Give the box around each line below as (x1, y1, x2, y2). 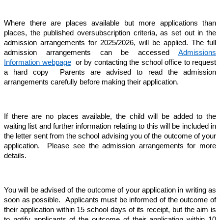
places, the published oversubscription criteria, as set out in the (4, 29, 216, 37)
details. (4, 152, 27, 160)
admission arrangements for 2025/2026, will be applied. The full (4, 39, 216, 47)
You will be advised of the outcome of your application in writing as (4, 186, 216, 194)
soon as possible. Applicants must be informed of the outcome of (4, 196, 216, 204)
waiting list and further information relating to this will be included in (4, 122, 216, 131)
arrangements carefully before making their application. (4, 78, 179, 86)
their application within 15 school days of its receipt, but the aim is (4, 206, 216, 214)
